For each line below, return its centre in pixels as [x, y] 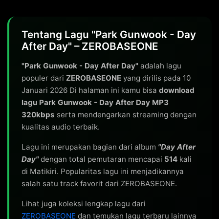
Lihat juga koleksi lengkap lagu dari [84, 204]
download [177, 90]
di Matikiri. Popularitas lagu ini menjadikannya [103, 171]
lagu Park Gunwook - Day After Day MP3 [95, 102]
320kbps [38, 115]
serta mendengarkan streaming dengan [126, 115]
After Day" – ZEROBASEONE [90, 46]
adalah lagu [160, 66]
